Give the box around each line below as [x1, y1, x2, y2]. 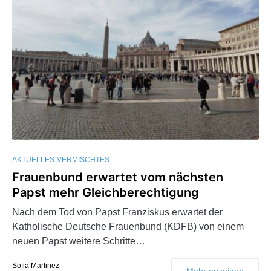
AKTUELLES [12, 155, 54, 164]
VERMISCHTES [57, 155, 109, 164]
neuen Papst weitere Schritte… [12, 235, 145, 246]
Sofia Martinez [12, 261, 59, 270]
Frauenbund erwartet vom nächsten [12, 169, 223, 184]
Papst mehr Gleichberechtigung [12, 184, 199, 200]
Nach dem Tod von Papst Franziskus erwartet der [12, 206, 223, 217]
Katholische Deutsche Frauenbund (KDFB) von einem [12, 221, 244, 232]
